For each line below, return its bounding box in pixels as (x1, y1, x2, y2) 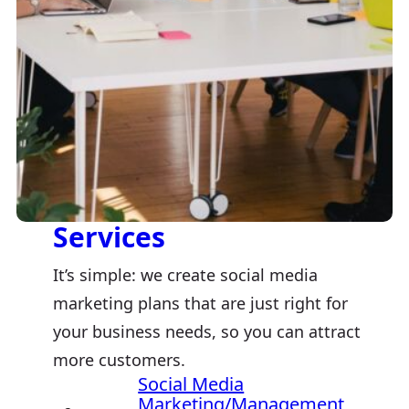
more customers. (53, 349, 185, 371)
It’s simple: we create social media (53, 264, 318, 286)
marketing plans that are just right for (53, 292, 348, 314)
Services (53, 218, 165, 256)
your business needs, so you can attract (53, 320, 361, 342)
